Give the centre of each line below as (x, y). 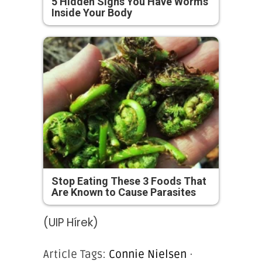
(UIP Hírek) (71, 223)
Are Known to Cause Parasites (124, 192)
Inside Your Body (92, 13)
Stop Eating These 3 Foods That (129, 181)
